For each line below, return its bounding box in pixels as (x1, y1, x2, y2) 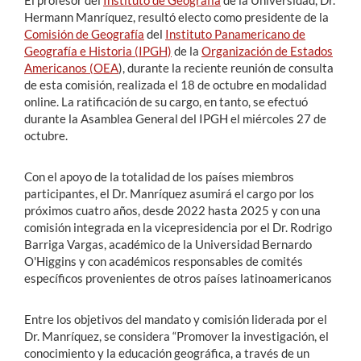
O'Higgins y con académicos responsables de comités (24, 254, 303, 269)
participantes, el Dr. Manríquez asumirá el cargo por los (24, 186, 314, 201)
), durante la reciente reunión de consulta (118, 60, 334, 76)
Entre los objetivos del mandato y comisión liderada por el (24, 312, 327, 327)
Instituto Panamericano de (165, 27, 305, 42)
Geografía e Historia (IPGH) (24, 44, 172, 59)
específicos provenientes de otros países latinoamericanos (24, 271, 332, 286)
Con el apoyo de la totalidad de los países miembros (24, 169, 294, 185)
